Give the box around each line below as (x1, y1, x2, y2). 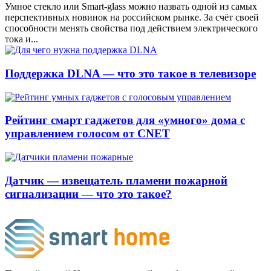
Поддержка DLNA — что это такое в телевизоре (5, 67, 256, 80)
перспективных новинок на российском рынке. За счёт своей (5, 12, 259, 23)
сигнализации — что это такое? (5, 187, 172, 200)
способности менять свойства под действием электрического (5, 23, 258, 34)
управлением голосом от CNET (5, 127, 170, 140)
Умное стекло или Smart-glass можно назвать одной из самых (5, 1, 257, 12)
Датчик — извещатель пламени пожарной (5, 174, 227, 187)
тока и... (5, 34, 38, 45)
